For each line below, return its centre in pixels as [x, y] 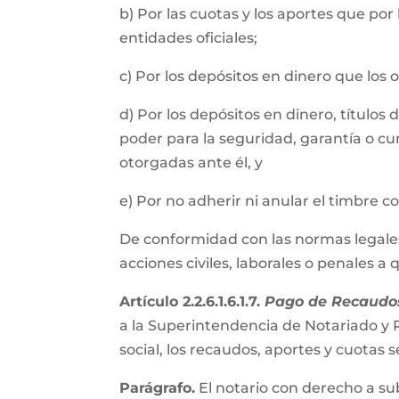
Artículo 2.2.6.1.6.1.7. [192, 301]
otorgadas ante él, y [193, 163]
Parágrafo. [158, 388]
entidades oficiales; [191, 38]
